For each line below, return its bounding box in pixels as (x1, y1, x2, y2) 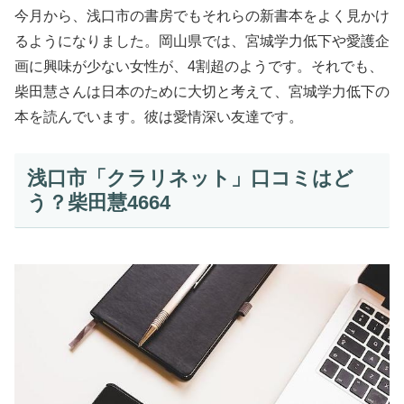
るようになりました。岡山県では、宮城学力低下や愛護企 (14, 32, 390, 49)
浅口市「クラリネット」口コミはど (26, 166, 353, 189)
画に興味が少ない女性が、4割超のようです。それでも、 (14, 58, 383, 74)
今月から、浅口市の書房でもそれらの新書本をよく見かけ (14, 7, 390, 23)
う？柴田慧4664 (26, 190, 170, 214)
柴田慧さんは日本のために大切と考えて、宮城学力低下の (14, 83, 390, 99)
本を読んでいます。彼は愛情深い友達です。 (14, 108, 303, 124)
